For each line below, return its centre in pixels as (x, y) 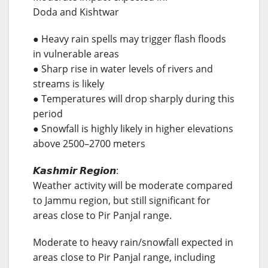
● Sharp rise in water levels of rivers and (123, 68)
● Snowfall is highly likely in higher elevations (133, 128)
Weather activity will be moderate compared (133, 185)
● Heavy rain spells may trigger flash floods (130, 39)
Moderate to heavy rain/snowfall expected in (133, 242)
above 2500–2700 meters (89, 143)
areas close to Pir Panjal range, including (124, 257)
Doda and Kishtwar (76, 12)
